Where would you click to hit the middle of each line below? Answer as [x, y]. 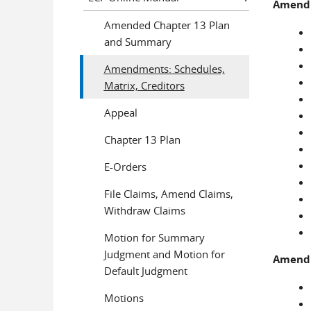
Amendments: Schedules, [164, 68]
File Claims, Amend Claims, [168, 193]
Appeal [120, 112]
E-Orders [125, 166]
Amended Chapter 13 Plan [167, 25]
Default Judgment [145, 270]
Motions [124, 297]
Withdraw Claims [144, 210]
